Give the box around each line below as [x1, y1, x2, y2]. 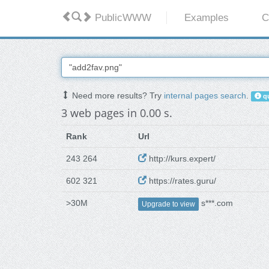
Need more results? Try [70, 91, 164, 101]
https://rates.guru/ [147, 176, 216, 186]
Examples [184, 12, 229, 24]
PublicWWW [92, 12, 151, 24]
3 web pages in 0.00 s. [61, 106, 172, 121]
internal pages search [164, 91, 246, 101]
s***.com [199, 198, 233, 208]
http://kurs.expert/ [147, 154, 216, 164]
